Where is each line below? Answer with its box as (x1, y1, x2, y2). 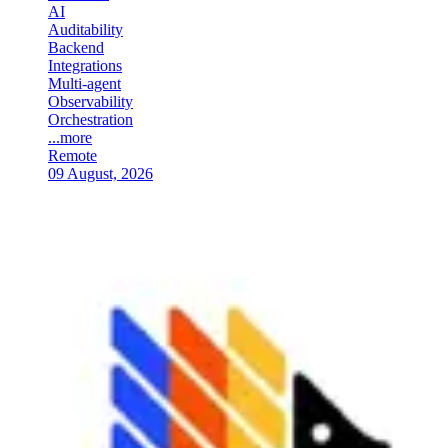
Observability (48, 92, 133, 110)
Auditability (48, 20, 123, 38)
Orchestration (48, 110, 133, 128)
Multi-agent (48, 74, 121, 92)
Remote (48, 146, 97, 164)
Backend (48, 38, 104, 56)
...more (48, 128, 92, 146)
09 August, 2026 (48, 164, 153, 182)
